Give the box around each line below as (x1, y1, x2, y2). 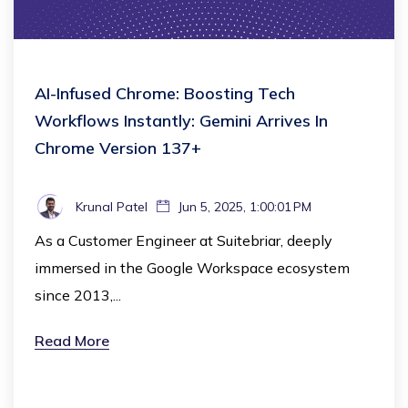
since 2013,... (35, 286, 121, 305)
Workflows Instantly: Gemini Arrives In (35, 110, 328, 132)
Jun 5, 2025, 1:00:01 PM (175, 199, 311, 216)
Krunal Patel (76, 199, 148, 216)
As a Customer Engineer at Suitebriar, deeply (35, 231, 332, 250)
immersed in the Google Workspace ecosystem (35, 259, 350, 278)
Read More (35, 331, 109, 351)
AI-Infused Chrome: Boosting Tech (35, 83, 295, 105)
